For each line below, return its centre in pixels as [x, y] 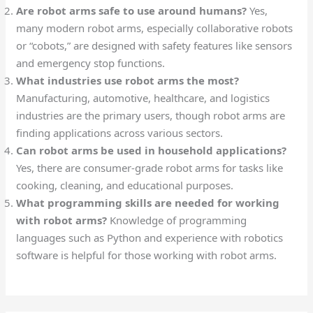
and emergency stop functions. [91, 63]
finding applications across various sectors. [120, 133]
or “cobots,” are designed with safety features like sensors [154, 46]
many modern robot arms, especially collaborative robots [155, 28]
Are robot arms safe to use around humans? [132, 11]
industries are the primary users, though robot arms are [151, 116]
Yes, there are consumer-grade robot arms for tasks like [150, 168]
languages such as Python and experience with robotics [150, 238]
